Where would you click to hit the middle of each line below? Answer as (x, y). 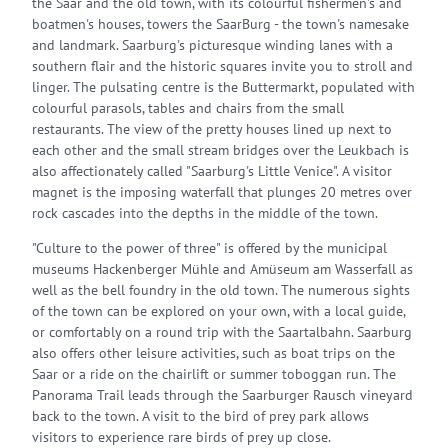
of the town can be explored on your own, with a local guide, (218, 311)
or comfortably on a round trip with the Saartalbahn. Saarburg (222, 332)
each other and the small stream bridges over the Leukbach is (220, 150)
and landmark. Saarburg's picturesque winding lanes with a (212, 45)
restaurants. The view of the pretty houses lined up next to (212, 129)
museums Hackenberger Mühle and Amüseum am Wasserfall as (222, 269)
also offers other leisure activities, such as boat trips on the (213, 353)
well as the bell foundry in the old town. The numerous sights (221, 290)
